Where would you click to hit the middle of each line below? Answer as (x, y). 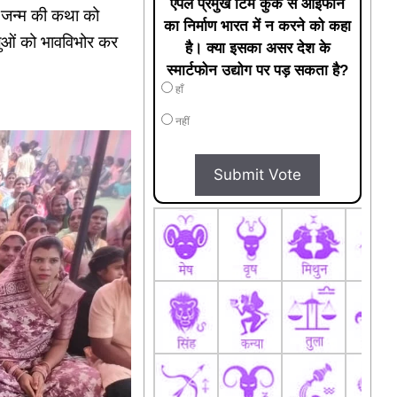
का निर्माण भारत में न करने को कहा (258, 26)
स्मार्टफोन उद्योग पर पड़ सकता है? (258, 70)
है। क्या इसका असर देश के (257, 48)
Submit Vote (258, 174)
